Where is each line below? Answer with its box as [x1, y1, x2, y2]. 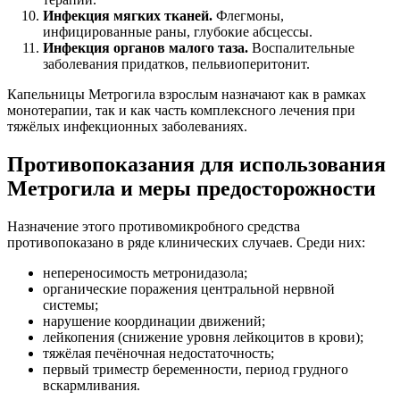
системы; [43, 296, 98, 312]
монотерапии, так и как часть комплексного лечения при [7, 102, 355, 118]
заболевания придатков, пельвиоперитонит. [43, 55, 310, 71]
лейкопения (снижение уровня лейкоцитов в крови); [43, 329, 363, 345]
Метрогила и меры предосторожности [7, 176, 376, 200]
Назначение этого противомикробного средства [7, 218, 300, 234]
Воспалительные [248, 39, 354, 55]
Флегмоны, [212, 7, 284, 23]
